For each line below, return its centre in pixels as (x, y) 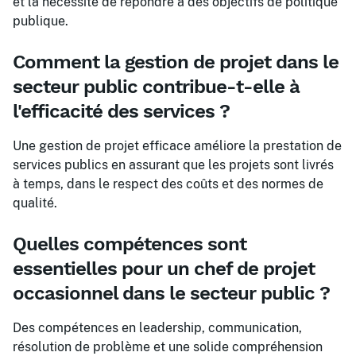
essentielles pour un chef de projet (164, 269)
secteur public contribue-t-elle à (156, 87)
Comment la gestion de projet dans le (176, 62)
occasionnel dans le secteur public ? (171, 293)
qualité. (35, 203)
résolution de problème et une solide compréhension (168, 347)
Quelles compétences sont (130, 244)
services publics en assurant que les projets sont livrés (173, 165)
